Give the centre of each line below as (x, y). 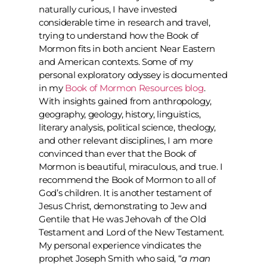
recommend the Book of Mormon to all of (127, 180)
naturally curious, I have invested (108, 10)
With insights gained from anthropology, (125, 101)
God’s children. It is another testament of (125, 193)
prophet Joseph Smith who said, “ (110, 259)
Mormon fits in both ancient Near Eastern (127, 49)
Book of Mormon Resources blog (134, 88)
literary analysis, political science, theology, (127, 128)
